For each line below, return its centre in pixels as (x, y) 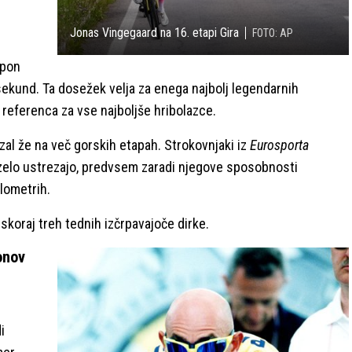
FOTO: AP (272, 33)
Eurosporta (278, 145)
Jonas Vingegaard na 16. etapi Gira (154, 33)
